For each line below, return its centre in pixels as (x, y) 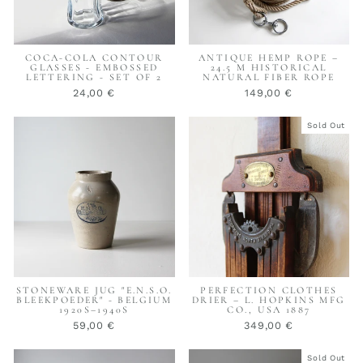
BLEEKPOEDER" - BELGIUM (94, 300)
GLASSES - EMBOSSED (94, 67)
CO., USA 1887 (269, 310)
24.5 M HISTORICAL (269, 67)
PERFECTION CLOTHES (269, 290)
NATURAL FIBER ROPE (269, 77)
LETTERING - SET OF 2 (94, 77)
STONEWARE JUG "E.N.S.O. (94, 290)
